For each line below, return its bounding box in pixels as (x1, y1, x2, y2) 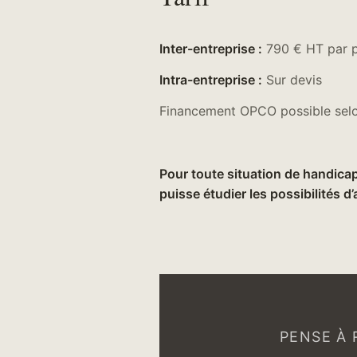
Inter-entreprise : (159, 40, 262, 57)
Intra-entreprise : (159, 71, 262, 88)
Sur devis (262, 71, 322, 88)
